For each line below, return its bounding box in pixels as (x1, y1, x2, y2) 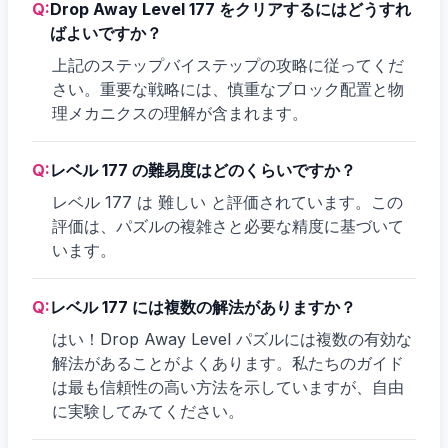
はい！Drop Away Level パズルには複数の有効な (52, 328, 412, 349)
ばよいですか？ (50, 22, 162, 43)
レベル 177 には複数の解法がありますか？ (50, 296, 356, 317)
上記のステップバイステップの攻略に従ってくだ (52, 54, 404, 75)
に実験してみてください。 (52, 400, 244, 421)
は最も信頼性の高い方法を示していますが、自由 (52, 376, 404, 397)
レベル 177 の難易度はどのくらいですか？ (50, 159, 356, 180)
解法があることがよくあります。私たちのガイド (52, 352, 404, 373)
